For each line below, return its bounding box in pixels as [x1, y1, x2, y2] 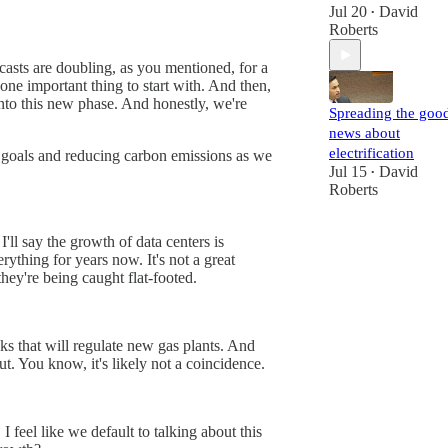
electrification [329, 145, 414, 161]
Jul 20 [329, 3, 367, 20]
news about [329, 125, 400, 141]
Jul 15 [329, 163, 367, 180]
